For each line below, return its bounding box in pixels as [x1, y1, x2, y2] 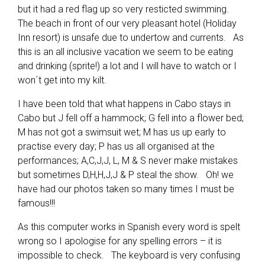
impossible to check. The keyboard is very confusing [18, 250, 240, 261]
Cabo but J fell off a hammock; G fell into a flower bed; [18, 112, 244, 124]
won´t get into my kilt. [18, 75, 106, 86]
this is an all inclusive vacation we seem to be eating [18, 46, 233, 57]
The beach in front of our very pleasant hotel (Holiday [18, 18, 237, 29]
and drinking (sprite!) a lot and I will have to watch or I [18, 60, 237, 72]
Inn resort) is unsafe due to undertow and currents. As [18, 32, 244, 43]
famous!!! [18, 198, 55, 209]
